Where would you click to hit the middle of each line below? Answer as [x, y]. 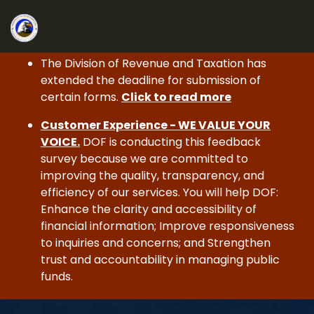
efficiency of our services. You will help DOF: [159, 192]
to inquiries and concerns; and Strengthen [156, 243]
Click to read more [176, 97]
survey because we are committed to [144, 159]
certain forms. [81, 97]
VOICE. [60, 142]
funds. [57, 277]
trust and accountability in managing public [160, 260]
